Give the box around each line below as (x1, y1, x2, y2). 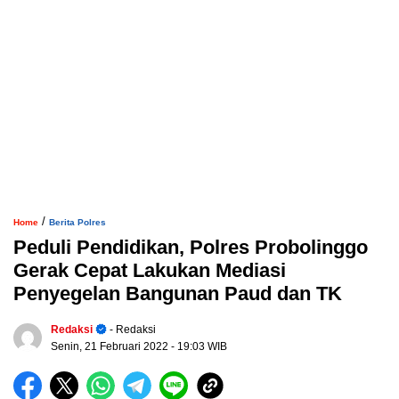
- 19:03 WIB (171, 340, 227, 354)
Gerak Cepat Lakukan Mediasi (13, 259, 286, 282)
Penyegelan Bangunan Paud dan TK (13, 282, 342, 305)
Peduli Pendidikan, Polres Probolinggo (13, 236, 368, 259)
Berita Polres (49, 217, 106, 228)
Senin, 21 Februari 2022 (51, 340, 171, 354)
